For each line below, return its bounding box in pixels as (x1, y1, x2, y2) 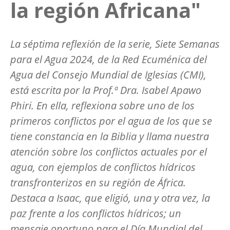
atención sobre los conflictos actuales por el (10, 144, 207, 159)
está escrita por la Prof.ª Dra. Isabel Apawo (10, 83, 201, 97)
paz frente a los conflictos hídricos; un (10, 206, 181, 220)
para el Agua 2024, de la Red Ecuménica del (10, 52, 207, 66)
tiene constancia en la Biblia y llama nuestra (10, 129, 209, 143)
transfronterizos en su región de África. (10, 175, 186, 189)
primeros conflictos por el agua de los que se (10, 113, 212, 128)
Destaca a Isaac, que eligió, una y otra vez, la (10, 190, 210, 205)
